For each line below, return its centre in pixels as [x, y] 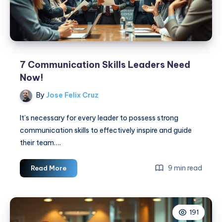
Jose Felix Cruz [72, 95]
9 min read [184, 168]
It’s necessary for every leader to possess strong [99, 118]
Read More [49, 168]
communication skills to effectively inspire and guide [106, 130]
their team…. [40, 142]
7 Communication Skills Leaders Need [105, 65]
